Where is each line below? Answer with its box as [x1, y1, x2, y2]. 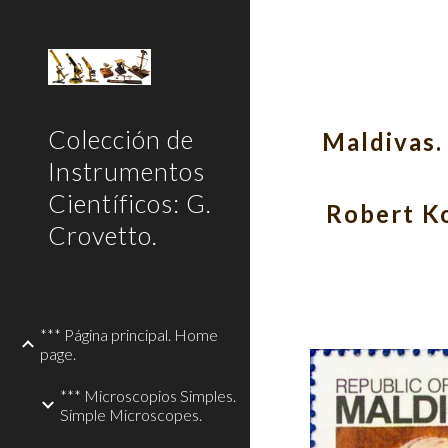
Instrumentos [48, 156, 205, 186]
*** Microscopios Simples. [60, 386, 236, 405]
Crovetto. [48, 220, 158, 250]
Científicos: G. [48, 188, 212, 218]
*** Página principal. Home [40, 325, 218, 344]
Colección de [48, 124, 194, 154]
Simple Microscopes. [60, 405, 202, 424]
